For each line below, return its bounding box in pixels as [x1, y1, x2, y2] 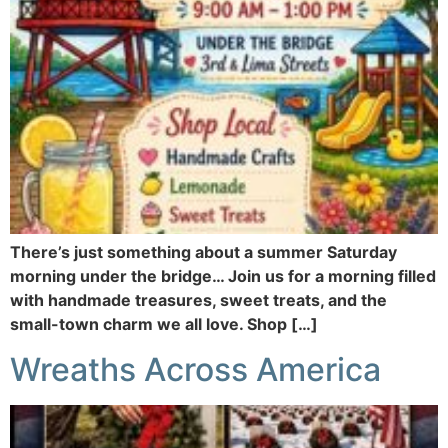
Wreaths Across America [10, 349, 381, 389]
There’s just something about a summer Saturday [10, 242, 397, 263]
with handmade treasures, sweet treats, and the [10, 290, 387, 311]
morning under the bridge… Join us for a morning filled [10, 266, 436, 287]
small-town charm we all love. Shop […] [10, 314, 318, 335]
